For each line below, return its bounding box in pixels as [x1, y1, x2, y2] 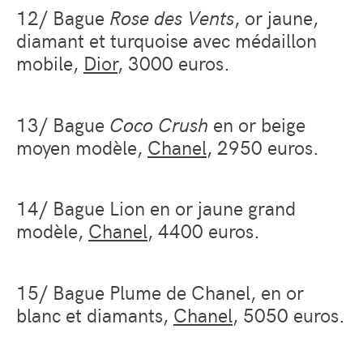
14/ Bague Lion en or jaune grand [16, 194, 296, 221]
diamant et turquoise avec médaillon [16, 26, 317, 53]
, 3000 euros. [117, 49, 230, 75]
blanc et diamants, [16, 301, 173, 328]
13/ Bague [16, 110, 109, 137]
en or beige [208, 110, 305, 137]
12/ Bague [16, 3, 109, 30]
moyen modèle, [16, 133, 147, 160]
